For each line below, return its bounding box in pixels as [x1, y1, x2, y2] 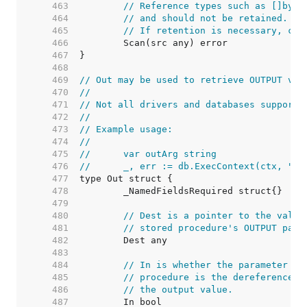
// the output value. [123, 284, 233, 295]
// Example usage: [79, 124, 173, 134]
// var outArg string [123, 149, 217, 159]
